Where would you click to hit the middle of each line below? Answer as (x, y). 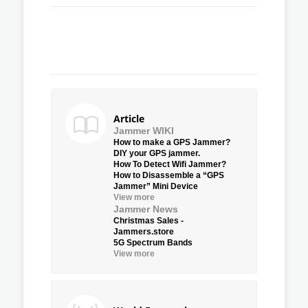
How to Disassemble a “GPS (169, 175)
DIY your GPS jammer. (157, 153)
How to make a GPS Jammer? (172, 142)
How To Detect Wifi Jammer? (170, 164)
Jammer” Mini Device (156, 186)
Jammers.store (144, 231)
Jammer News (146, 209)
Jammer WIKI (144, 130)
